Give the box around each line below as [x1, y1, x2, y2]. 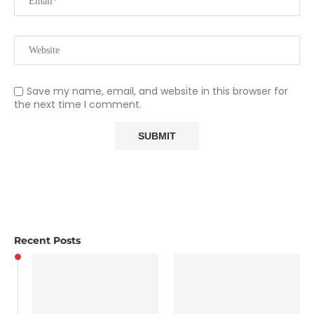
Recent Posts [14, 234, 81, 247]
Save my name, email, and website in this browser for [27, 84, 288, 99]
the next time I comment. [14, 97, 142, 112]
